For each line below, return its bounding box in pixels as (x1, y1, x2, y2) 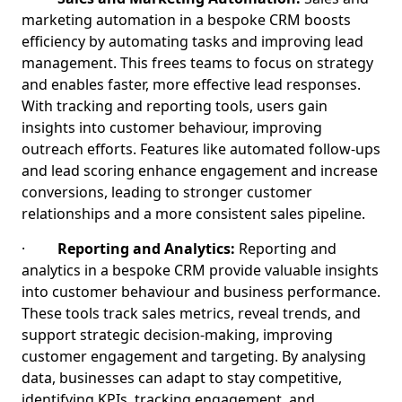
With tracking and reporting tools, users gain (22, 96, 328, 116)
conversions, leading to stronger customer (22, 182, 312, 202)
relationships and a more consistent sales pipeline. (22, 204, 365, 223)
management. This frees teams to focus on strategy (22, 53, 373, 73)
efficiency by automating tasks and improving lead (22, 31, 363, 51)
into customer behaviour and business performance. (22, 282, 380, 301)
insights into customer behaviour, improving (22, 118, 322, 137)
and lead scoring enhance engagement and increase (22, 161, 378, 180)
